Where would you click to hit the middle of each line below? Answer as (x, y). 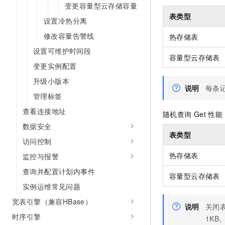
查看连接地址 (44, 111)
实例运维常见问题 (52, 186)
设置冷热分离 (66, 21)
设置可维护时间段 (62, 51)
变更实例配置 (55, 66)
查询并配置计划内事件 (59, 171)
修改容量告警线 (69, 36)
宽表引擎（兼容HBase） (52, 201)
